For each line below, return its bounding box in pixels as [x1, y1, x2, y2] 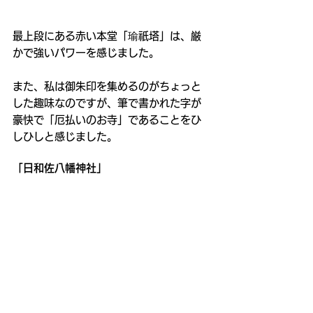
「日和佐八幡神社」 [13, 163, 107, 174]
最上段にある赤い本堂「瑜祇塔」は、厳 [13, 31, 201, 42]
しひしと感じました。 [13, 131, 117, 143]
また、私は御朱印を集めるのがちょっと [13, 81, 201, 92]
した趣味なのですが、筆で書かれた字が [13, 98, 201, 109]
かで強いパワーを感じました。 [13, 48, 159, 59]
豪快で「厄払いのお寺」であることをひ [13, 115, 201, 126]
